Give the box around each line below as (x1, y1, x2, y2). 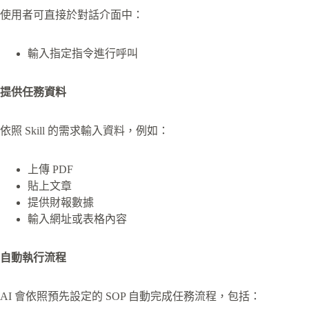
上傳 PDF (28, 163, 73, 175)
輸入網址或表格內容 (28, 212, 127, 225)
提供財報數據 (28, 196, 94, 208)
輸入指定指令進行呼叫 (28, 47, 138, 59)
